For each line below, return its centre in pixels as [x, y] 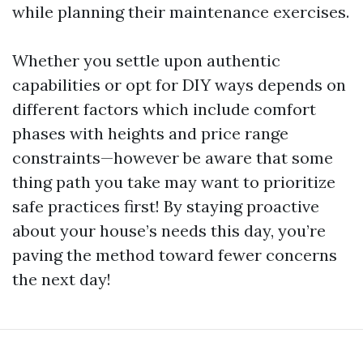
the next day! [62, 279]
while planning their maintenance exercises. [181, 12]
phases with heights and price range [150, 133]
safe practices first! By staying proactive [166, 206]
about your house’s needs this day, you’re [169, 231]
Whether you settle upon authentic [146, 60]
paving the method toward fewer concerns [175, 255]
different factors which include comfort [164, 109]
